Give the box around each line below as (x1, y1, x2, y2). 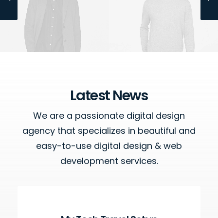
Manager (43, 5, 66, 12)
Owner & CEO (146, 1, 181, 7)
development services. (60, 155, 158, 167)
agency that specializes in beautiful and (22, 125, 196, 137)
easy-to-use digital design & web (36, 140, 182, 152)
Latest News (70, 86, 148, 105)
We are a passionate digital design (33, 109, 185, 122)
